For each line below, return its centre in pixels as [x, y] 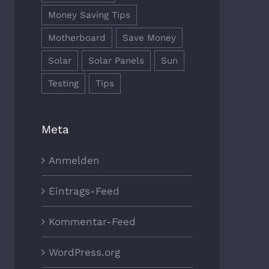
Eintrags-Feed [84, 191]
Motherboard [77, 38]
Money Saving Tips [89, 15]
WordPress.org [84, 252]
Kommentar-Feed [92, 222]
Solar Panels [116, 60]
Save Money [149, 38]
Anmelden [74, 161]
